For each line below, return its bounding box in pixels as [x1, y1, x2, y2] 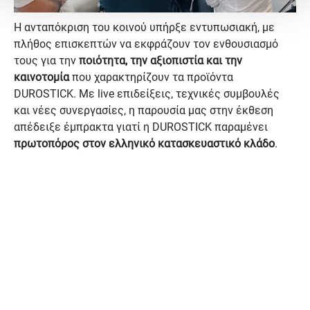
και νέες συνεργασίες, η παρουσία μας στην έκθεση [14, 103, 273, 117]
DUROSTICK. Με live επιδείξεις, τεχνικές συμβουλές [14, 86, 280, 100]
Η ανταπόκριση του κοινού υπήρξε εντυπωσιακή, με [14, 20, 275, 34]
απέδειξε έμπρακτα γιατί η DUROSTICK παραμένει [14, 120, 268, 134]
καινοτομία [14, 70, 69, 84]
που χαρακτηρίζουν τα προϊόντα [69, 70, 233, 84]
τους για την [14, 53, 79, 67]
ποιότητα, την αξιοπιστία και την [79, 53, 242, 67]
